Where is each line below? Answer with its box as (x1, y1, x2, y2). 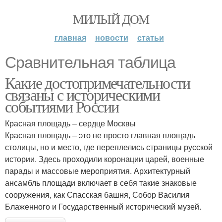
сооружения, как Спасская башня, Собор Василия (5, 189, 190, 200)
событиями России (5, 96, 119, 117)
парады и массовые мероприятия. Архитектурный (5, 165, 190, 176)
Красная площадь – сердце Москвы (5, 117, 136, 129)
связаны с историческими (5, 84, 160, 105)
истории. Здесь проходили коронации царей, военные (5, 153, 204, 165)
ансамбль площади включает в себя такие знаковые (5, 177, 197, 188)
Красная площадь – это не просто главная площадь (5, 129, 195, 141)
